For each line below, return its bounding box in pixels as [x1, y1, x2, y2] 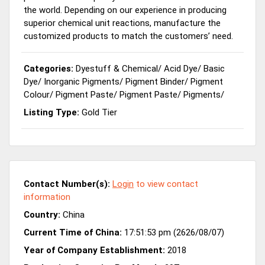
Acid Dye [164, 63, 198, 74]
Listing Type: [24, 106, 79, 118]
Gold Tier [79, 106, 117, 118]
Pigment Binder [125, 76, 185, 87]
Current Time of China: [24, 227, 122, 238]
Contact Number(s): [24, 178, 110, 189]
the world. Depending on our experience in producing [24, 4, 227, 15]
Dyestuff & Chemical [76, 63, 158, 74]
